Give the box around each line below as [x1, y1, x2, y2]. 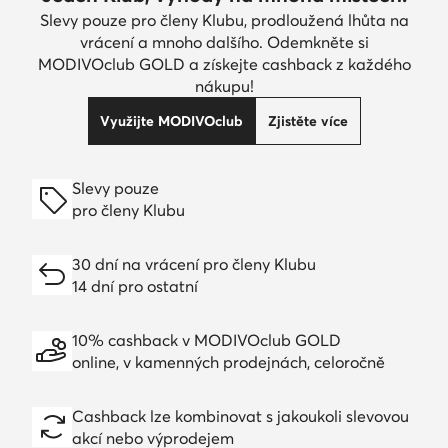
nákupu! [194, 75, 254, 96]
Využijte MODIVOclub [99, 111, 243, 130]
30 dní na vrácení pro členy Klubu [72, 253, 316, 274]
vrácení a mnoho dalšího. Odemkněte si [79, 31, 369, 52]
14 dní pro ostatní [72, 275, 198, 296]
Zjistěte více [267, 111, 348, 130]
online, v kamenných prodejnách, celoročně [72, 351, 385, 372]
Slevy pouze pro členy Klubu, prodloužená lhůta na [39, 9, 409, 30]
